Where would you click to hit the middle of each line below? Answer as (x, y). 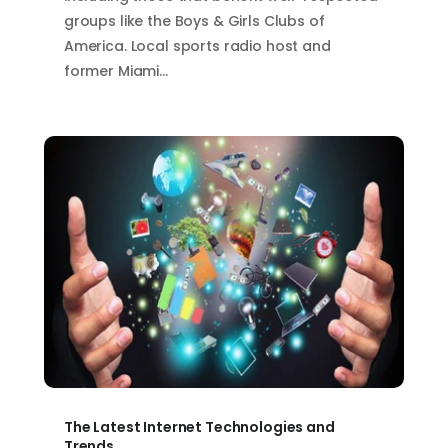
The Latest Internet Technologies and (199, 427)
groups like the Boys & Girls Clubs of (194, 20)
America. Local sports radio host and (197, 45)
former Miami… (115, 70)
